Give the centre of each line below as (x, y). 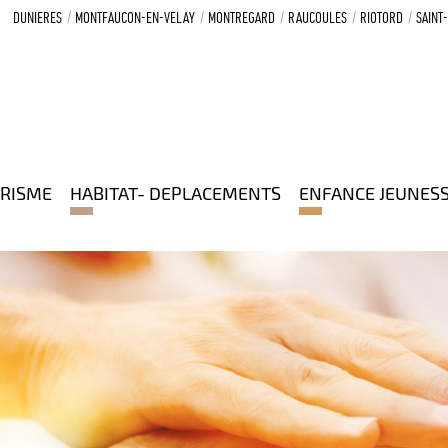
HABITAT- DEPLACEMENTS (175, 193)
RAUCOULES (317, 19)
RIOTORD (381, 19)
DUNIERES (37, 19)
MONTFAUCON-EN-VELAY (135, 19)
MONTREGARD (241, 19)
